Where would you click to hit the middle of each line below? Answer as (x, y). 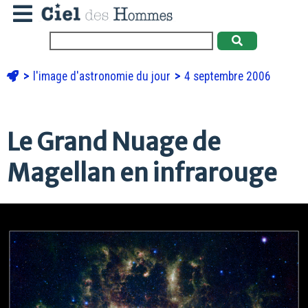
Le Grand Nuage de (114, 142)
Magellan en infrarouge (142, 173)
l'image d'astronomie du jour (103, 76)
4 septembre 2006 (228, 76)
